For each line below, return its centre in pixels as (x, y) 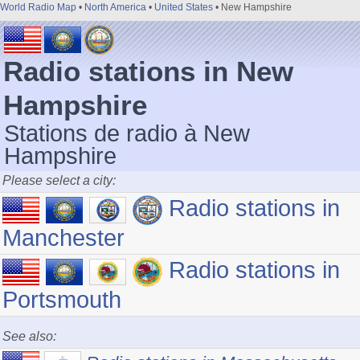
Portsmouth (62, 300)
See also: (29, 336)
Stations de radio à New (127, 133)
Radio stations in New (148, 71)
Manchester (63, 238)
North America (115, 7)
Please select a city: (59, 180)
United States (184, 7)
